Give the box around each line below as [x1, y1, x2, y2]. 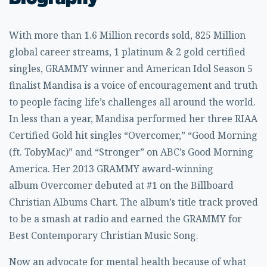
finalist [9, 79, 43, 92]
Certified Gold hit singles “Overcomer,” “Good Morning [9, 129, 257, 142]
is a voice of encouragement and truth [82, 79, 257, 92]
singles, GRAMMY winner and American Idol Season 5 [9, 62, 253, 75]
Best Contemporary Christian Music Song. [9, 229, 198, 242]
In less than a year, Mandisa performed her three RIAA [9, 112, 257, 125]
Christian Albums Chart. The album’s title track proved [9, 195, 258, 209]
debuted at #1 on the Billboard [92, 179, 234, 192]
